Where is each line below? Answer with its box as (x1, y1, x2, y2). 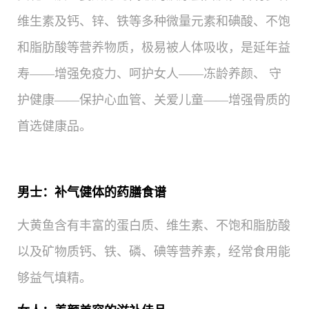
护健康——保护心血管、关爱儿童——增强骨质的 (17, 93, 290, 108)
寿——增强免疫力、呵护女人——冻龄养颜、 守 (17, 67, 281, 81)
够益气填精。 (17, 271, 92, 286)
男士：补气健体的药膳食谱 (17, 186, 166, 200)
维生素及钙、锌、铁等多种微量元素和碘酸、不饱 (17, 14, 290, 29)
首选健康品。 (17, 119, 92, 134)
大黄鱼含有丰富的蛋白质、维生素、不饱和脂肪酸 (17, 219, 290, 233)
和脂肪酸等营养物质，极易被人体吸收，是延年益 (17, 41, 290, 55)
